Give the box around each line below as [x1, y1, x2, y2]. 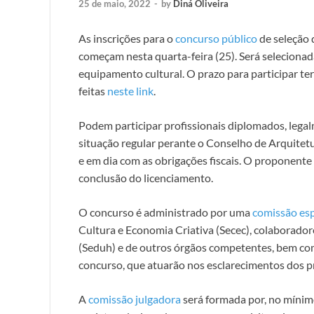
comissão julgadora [88, 292, 181, 306]
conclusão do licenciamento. [78, 170, 213, 184]
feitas [78, 83, 107, 97]
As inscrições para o [78, 31, 175, 45]
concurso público [175, 31, 257, 45]
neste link [107, 83, 153, 97]
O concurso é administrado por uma [78, 205, 252, 219]
